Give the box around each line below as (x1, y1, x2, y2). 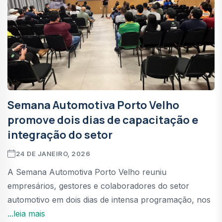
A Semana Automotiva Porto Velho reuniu (7, 166, 166, 177)
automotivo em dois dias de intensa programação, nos (7, 194, 211, 205)
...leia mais (7, 208, 45, 219)
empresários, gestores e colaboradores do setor (7, 180, 189, 191)
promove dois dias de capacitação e (7, 112, 198, 127)
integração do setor (7, 127, 112, 142)
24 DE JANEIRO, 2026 (15, 149, 91, 158)
